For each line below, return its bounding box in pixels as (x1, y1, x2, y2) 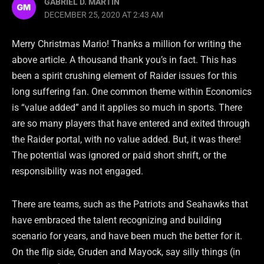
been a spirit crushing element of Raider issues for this (12, 70, 237, 82)
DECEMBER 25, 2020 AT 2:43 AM (44, 9, 164, 19)
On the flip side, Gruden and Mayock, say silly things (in (12, 246, 240, 258)
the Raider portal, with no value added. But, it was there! (12, 134, 241, 146)
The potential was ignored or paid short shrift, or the (12, 150, 226, 161)
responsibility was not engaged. (12, 166, 143, 177)
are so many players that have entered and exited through (12, 118, 250, 130)
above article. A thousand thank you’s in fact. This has (12, 54, 236, 66)
